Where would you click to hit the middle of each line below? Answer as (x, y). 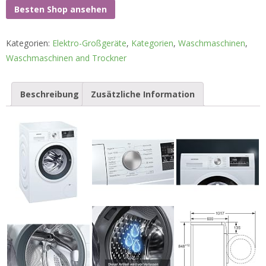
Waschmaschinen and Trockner (66, 58)
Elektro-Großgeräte (89, 43)
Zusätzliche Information (143, 94)
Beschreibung (50, 94)
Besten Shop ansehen (61, 9)
